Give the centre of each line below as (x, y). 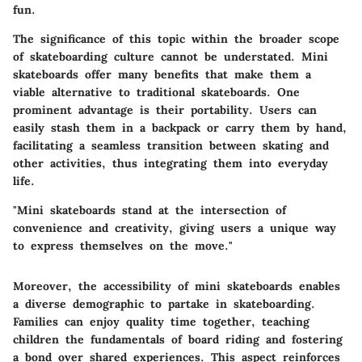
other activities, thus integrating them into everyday (170, 163)
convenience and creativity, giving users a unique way (175, 228)
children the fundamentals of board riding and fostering (178, 339)
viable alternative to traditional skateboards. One (156, 92)
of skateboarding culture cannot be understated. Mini (170, 57)
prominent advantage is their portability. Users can (165, 110)
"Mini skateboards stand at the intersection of (149, 210)
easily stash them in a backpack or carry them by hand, (180, 128)
